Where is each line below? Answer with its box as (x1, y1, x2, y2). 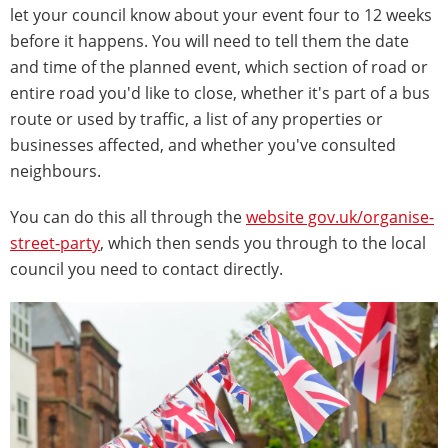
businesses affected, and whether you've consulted (10, 133, 396, 156)
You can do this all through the (10, 205, 246, 228)
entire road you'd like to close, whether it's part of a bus (10, 81, 430, 104)
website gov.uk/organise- (246, 205, 434, 228)
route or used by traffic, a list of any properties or (10, 107, 383, 130)
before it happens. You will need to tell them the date (10, 29, 409, 52)
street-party (10, 231, 100, 254)
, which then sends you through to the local (100, 231, 426, 254)
